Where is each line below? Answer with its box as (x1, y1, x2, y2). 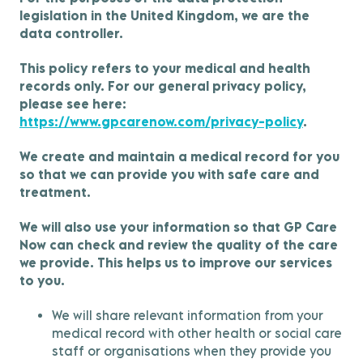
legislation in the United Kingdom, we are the (19, 8, 310, 23)
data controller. (19, 26, 123, 41)
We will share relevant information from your (52, 308, 323, 322)
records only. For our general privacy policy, (19, 79, 306, 93)
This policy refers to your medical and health (19, 61, 310, 75)
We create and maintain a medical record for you (19, 149, 340, 164)
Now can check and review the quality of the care (19, 237, 338, 252)
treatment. (19, 185, 91, 199)
